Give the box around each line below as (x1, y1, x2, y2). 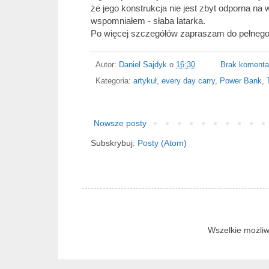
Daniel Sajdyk (119, 60, 167, 69)
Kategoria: (95, 76, 133, 85)
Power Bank (220, 76, 262, 85)
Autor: (95, 60, 119, 69)
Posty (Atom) (138, 138, 187, 148)
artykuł (133, 76, 157, 85)
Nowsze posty (94, 118, 147, 128)
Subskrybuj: (91, 138, 138, 148)
